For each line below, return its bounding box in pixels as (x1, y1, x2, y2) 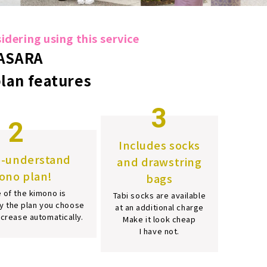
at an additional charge (114, 201, 204, 213)
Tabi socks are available (113, 189, 206, 201)
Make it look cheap (123, 213, 196, 225)
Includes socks (118, 136, 200, 153)
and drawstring (117, 153, 202, 169)
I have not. (139, 225, 179, 237)
